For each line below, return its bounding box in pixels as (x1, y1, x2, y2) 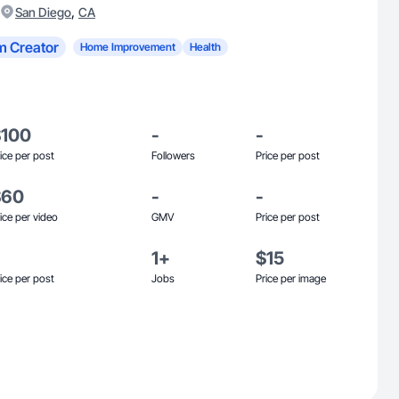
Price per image (256, 272, 326, 285)
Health (190, 40, 221, 53)
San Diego (15, 4, 71, 20)
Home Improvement (80, 40, 175, 53)
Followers (151, 149, 195, 162)
